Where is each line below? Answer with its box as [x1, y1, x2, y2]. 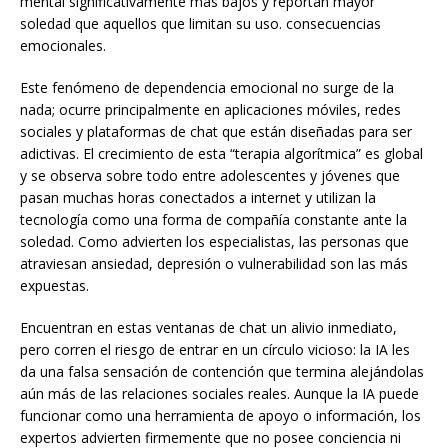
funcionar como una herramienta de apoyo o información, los [20, 406, 421, 426]
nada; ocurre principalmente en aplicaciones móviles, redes [20, 100, 401, 120]
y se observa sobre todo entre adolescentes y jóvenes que [20, 166, 400, 186]
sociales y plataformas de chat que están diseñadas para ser [20, 122, 412, 142]
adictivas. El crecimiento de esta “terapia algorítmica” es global [20, 144, 423, 164]
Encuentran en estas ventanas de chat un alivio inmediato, [20, 318, 397, 338]
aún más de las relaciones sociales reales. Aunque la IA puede [20, 384, 419, 404]
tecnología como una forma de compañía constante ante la [20, 210, 407, 230]
